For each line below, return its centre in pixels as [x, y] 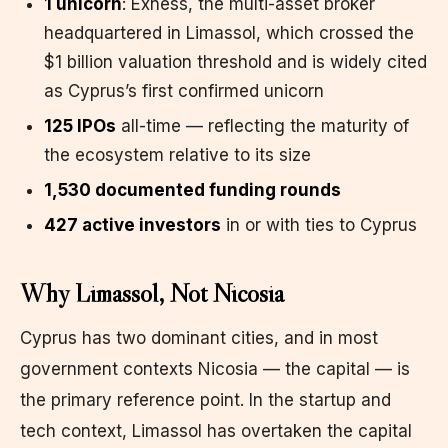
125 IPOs [80, 125]
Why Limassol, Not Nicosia [152, 292]
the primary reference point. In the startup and [205, 399]
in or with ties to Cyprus [319, 224]
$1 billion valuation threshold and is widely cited [235, 61]
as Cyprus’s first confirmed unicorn [184, 90]
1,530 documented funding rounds [192, 189]
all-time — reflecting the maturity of [262, 125]
